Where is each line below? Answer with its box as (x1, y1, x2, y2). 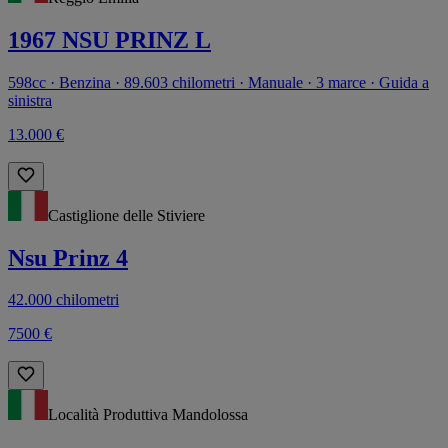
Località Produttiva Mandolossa (48, 406, 248, 424)
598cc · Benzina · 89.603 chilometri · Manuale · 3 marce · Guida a (8, 73, 429, 91)
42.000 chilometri (8, 291, 119, 309)
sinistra (8, 91, 52, 109)
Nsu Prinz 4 (8, 244, 128, 271)
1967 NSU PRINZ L (8, 26, 211, 53)
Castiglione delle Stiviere (48, 206, 205, 224)
